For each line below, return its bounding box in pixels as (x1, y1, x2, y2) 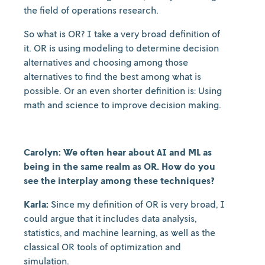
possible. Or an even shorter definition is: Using (24, 85, 222, 96)
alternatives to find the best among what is (24, 70, 201, 82)
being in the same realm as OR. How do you (24, 160, 215, 172)
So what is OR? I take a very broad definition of (24, 28, 220, 40)
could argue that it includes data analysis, (24, 212, 196, 224)
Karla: (24, 198, 51, 210)
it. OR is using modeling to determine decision (24, 42, 219, 54)
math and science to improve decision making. (24, 99, 221, 111)
